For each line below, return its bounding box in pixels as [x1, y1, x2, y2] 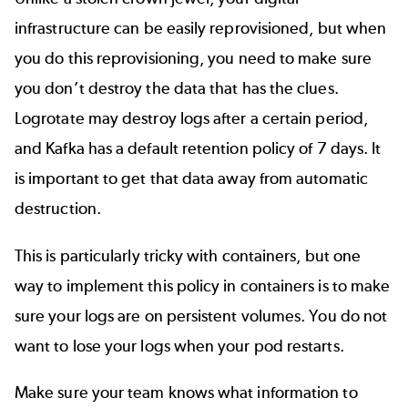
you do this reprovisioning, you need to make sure [15, 48, 372, 69]
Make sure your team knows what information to [15, 382, 358, 403]
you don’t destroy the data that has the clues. [15, 78, 339, 99]
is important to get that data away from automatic [15, 168, 368, 189]
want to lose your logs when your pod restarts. [15, 335, 344, 356]
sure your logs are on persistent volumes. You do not [15, 305, 388, 326]
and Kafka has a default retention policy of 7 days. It [15, 138, 382, 159]
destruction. [15, 199, 101, 219]
